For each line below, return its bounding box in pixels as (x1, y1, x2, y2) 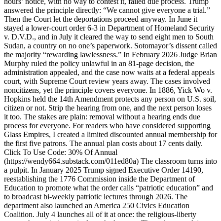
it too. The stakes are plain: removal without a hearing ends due (4, 112, 200, 121)
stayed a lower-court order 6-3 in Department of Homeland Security (4, 23, 215, 32)
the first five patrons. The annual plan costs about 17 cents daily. (4, 139, 203, 147)
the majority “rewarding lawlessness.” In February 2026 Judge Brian (4, 50, 217, 59)
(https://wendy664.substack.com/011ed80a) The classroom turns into (4, 156, 217, 165)
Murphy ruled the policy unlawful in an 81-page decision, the (4, 59, 194, 68)
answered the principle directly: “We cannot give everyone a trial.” (4, 5, 210, 14)
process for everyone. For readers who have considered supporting (4, 121, 211, 130)
